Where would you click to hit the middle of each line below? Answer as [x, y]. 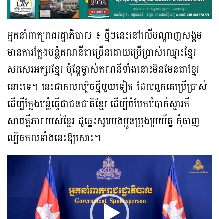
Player [23, 181]
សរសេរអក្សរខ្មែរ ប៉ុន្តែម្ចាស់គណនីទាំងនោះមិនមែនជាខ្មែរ [103, 70]
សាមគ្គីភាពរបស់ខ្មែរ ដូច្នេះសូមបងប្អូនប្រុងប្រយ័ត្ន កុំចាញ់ [104, 121]
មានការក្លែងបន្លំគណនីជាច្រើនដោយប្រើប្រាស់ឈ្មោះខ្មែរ [102, 53]
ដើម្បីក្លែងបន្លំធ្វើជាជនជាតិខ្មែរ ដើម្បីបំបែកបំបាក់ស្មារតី [99, 104]
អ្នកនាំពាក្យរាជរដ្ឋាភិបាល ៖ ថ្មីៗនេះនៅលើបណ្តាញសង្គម [105, 36]
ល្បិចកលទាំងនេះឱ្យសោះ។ [54, 139]
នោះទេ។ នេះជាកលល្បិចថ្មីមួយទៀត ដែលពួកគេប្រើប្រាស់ [107, 87]
